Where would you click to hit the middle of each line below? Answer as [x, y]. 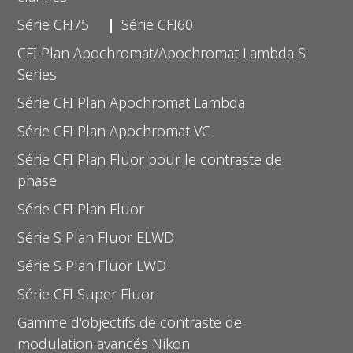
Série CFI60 [158, 24]
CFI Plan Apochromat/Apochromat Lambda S [162, 52]
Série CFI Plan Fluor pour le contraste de [150, 159]
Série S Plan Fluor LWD [92, 265]
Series [37, 74]
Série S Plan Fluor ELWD [96, 237]
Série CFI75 [54, 24]
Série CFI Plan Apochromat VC [114, 130]
